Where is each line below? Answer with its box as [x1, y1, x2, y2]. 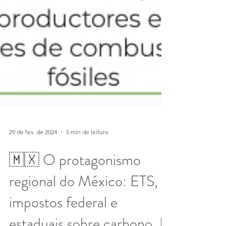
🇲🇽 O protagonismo [9, 172, 141, 193]
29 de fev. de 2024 [9, 150, 57, 158]
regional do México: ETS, [9, 193, 158, 214]
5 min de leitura [66, 150, 108, 158]
